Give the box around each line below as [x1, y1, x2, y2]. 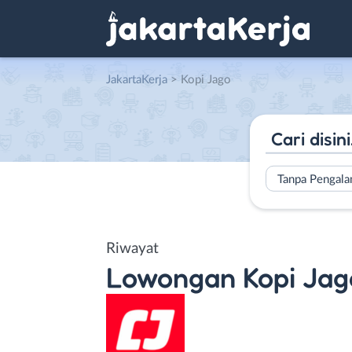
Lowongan [106, 259, 236, 294]
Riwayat [106, 240, 159, 256]
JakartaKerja [106, 74, 167, 86]
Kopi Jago [181, 74, 231, 86]
